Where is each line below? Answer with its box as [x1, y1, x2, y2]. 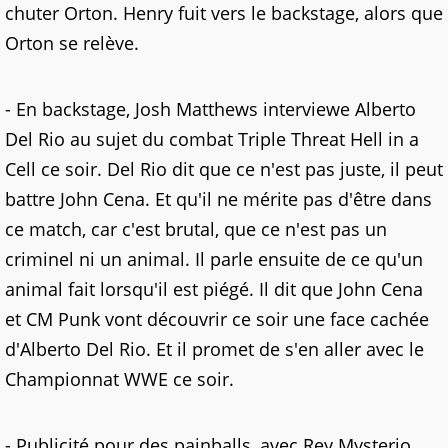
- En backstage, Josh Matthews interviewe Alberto [5, 97, 416, 121]
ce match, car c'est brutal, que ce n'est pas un [5, 217, 387, 241]
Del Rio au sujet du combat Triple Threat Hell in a [5, 127, 419, 151]
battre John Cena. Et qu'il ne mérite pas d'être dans [5, 187, 432, 211]
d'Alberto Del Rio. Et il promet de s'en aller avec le [5, 337, 424, 361]
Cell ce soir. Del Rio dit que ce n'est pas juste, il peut [5, 157, 443, 181]
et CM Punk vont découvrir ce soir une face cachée [5, 307, 429, 331]
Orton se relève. [5, 31, 139, 55]
